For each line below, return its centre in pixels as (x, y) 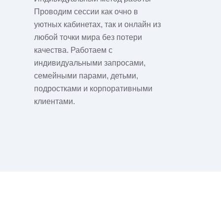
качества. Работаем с (73, 50)
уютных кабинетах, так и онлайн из (97, 24)
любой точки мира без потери (88, 37)
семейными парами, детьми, (86, 76)
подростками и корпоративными (93, 89)
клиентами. (54, 101)
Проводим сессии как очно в (86, 12)
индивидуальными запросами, (90, 63)
